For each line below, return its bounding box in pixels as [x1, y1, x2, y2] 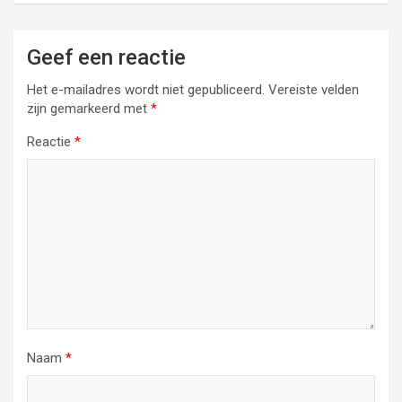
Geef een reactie [27, 45, 186, 70]
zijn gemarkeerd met [27, 100, 151, 117]
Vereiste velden [268, 82, 359, 98]
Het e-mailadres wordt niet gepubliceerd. [27, 82, 265, 98]
